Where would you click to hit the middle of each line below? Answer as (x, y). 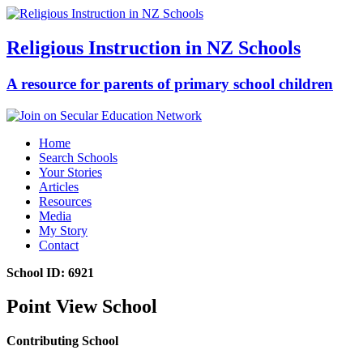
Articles (59, 186)
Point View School (82, 307)
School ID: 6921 (50, 272)
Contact (59, 245)
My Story (63, 230)
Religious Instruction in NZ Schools (154, 47)
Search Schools (78, 157)
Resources (65, 201)
